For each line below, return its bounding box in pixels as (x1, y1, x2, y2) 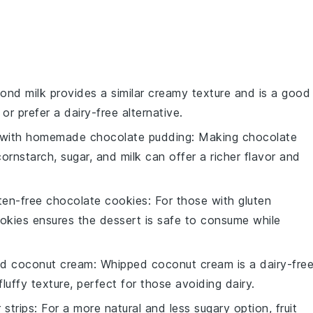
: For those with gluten (147, 194, 271, 208)
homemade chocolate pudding (26, 130, 191, 144)
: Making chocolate (191, 130, 297, 144)
